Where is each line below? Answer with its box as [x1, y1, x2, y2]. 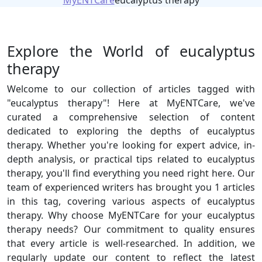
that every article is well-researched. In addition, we [7, 237, 255, 250]
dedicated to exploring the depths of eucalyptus [7, 125, 255, 137]
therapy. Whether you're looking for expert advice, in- [7, 139, 255, 151]
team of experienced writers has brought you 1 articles [7, 181, 255, 194]
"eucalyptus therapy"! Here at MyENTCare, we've [7, 96, 255, 109]
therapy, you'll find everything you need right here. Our [7, 167, 255, 180]
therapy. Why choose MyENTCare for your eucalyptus [7, 209, 255, 222]
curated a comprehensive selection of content [7, 111, 255, 123]
